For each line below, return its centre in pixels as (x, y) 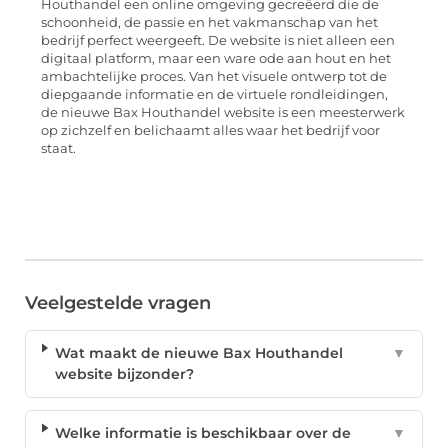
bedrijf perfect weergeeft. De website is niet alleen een (218, 41)
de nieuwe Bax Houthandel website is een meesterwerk (223, 113)
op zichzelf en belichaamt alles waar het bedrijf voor (210, 131)
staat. (58, 149)
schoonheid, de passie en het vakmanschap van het (209, 23)
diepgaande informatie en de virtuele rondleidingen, (214, 95)
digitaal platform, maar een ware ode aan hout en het (216, 59)
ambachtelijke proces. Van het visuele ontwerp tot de (214, 77)
